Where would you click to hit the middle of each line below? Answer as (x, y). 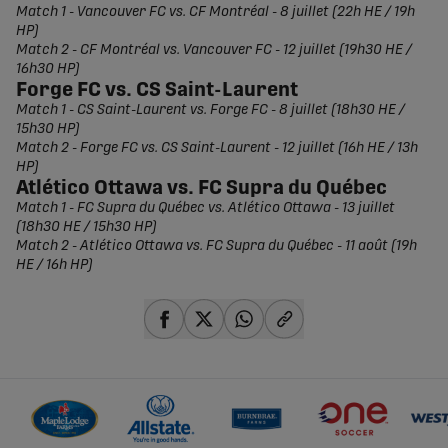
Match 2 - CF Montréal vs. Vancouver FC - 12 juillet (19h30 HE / (214, 50)
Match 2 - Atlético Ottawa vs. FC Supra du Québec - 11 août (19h (216, 246)
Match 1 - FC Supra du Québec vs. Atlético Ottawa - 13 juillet (205, 208)
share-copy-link (342, 350)
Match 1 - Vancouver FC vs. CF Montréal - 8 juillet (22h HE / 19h (215, 12)
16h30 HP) (48, 69)
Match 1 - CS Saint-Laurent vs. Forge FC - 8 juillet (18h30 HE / (210, 110)
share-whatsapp (306, 350)
